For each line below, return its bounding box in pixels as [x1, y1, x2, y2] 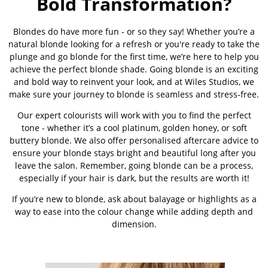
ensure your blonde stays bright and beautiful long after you [12, 147, 256, 159]
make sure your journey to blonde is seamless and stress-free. [9, 88, 259, 100]
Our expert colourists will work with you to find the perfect [17, 109, 251, 121]
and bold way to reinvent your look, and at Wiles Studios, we [14, 75, 254, 87]
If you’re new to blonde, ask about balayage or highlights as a [11, 193, 257, 205]
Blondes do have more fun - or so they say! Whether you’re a [13, 25, 255, 37]
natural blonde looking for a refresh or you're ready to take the [8, 38, 260, 50]
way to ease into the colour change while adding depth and [15, 205, 253, 217]
